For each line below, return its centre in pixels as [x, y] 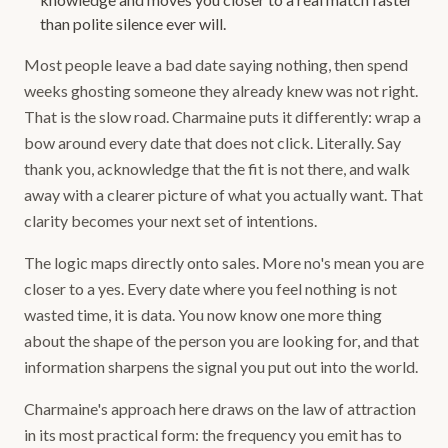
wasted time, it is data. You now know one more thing [203, 314]
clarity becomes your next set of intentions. [170, 220]
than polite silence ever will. [133, 23]
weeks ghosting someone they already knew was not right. [221, 90]
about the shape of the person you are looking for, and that [221, 340]
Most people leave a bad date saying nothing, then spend [216, 64]
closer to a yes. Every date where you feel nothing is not [210, 288]
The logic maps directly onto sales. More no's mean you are [224, 262]
